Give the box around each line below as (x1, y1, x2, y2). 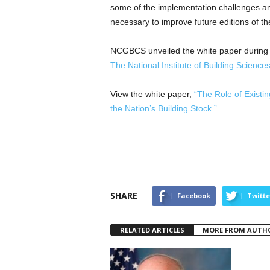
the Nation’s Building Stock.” (110, 104, 217, 113)
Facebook (177, 191, 210, 200)
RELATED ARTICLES (119, 225, 184, 234)
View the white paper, (110, 89, 194, 99)
